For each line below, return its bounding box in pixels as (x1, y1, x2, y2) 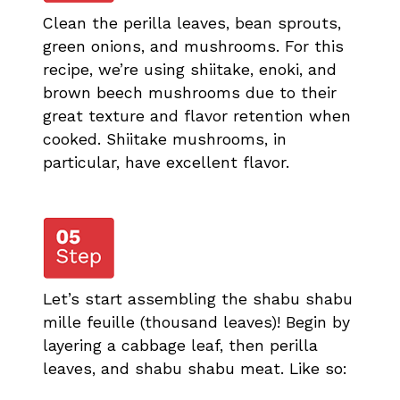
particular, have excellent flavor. (43, 153, 289, 171)
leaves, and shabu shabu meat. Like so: (43, 359, 347, 378)
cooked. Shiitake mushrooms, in (43, 129, 287, 148)
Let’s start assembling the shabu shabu (43, 289, 353, 308)
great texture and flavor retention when (43, 106, 351, 125)
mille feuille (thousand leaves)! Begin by (43, 312, 350, 331)
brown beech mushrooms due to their (43, 83, 337, 102)
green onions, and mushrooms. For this (43, 37, 344, 55)
